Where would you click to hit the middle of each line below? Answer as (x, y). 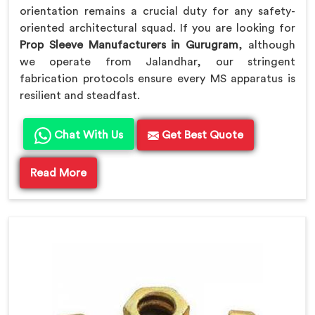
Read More (58, 173)
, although (267, 45)
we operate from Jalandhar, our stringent (157, 62)
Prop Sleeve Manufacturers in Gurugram (129, 45)
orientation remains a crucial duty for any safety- (157, 11)
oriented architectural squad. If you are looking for (157, 28)
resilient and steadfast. (80, 95)
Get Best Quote (201, 135)
